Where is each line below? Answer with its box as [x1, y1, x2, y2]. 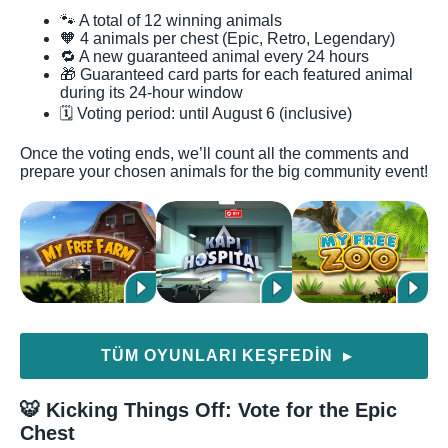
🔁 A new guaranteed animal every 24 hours [60, 48, 369, 66]
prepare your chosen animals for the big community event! [20, 163, 428, 181]
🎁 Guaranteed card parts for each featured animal [60, 66, 413, 84]
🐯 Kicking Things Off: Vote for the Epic [20, 399, 397, 422]
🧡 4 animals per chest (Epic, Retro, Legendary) [60, 30, 395, 48]
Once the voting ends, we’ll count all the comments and [20, 145, 409, 163]
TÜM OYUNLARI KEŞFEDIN [101, 347, 338, 365]
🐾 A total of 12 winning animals [60, 12, 282, 30]
